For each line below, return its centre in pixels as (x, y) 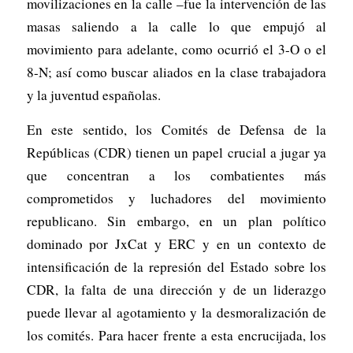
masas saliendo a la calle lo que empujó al (176, 26)
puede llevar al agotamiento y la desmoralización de (176, 312)
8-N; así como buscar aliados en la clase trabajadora (176, 72)
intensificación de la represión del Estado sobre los (176, 266)
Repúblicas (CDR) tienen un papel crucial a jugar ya (176, 152)
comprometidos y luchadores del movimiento (176, 198)
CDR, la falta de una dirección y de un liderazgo (176, 289)
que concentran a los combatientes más (176, 175)
